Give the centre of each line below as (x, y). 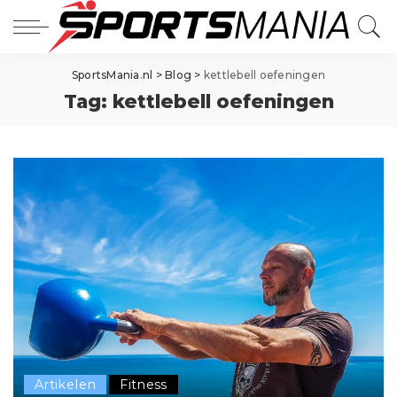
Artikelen (66, 385)
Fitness (144, 385)
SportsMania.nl (112, 75)
